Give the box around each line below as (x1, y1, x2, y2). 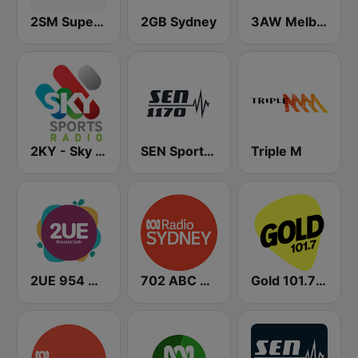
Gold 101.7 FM (316, 272, 326, 288)
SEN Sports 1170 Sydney (204, 143, 214, 159)
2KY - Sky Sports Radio (95, 143, 105, 159)
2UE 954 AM (88, 272, 98, 288)
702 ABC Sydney (200, 272, 210, 288)
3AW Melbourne (316, 14, 327, 30)
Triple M (251, 143, 302, 159)
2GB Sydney (141, 14, 217, 30)
